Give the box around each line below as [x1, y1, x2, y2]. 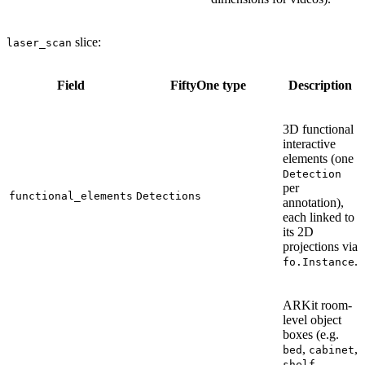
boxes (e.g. [283, 327, 339, 341]
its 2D [283, 224, 314, 239]
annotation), [283, 195, 344, 209]
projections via [283, 239, 358, 253]
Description [288, 77, 352, 92]
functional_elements [9, 189, 133, 202]
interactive [283, 136, 336, 151]
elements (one [283, 151, 354, 165]
